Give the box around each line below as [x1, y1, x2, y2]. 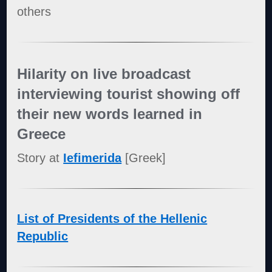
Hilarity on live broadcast [17, 65, 191, 82]
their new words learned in [17, 105, 203, 122]
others [17, 4, 52, 18]
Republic [17, 229, 69, 243]
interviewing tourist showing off [17, 85, 240, 102]
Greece [17, 125, 66, 142]
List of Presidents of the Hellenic [17, 212, 208, 226]
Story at [17, 151, 64, 165]
